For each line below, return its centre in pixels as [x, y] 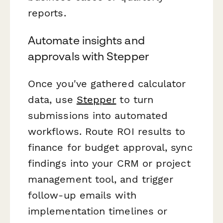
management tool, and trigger [101, 179]
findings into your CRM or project [109, 164]
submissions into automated [98, 116]
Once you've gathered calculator [107, 84]
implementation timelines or [98, 211]
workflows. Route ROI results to [107, 132]
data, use [52, 100]
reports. [47, 13]
